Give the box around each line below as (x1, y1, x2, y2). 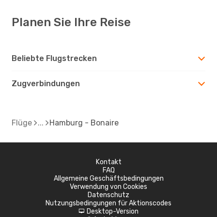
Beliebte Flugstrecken (12, 53, 97, 63)
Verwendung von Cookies (70, 182, 147, 191)
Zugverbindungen (12, 78, 80, 88)
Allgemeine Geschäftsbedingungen (53, 174, 164, 183)
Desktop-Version (87, 207, 139, 216)
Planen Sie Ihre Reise (12, 15, 131, 29)
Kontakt (95, 157, 122, 166)
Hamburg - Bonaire (49, 118, 119, 127)
